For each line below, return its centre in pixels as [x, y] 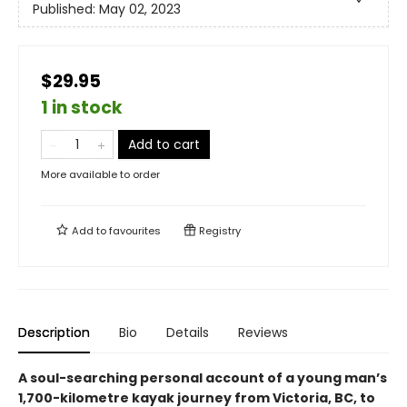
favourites [135, 231]
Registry [218, 231]
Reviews [263, 333]
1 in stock [82, 108]
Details [188, 333]
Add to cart [164, 144]
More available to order [100, 174]
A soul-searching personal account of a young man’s [203, 378]
